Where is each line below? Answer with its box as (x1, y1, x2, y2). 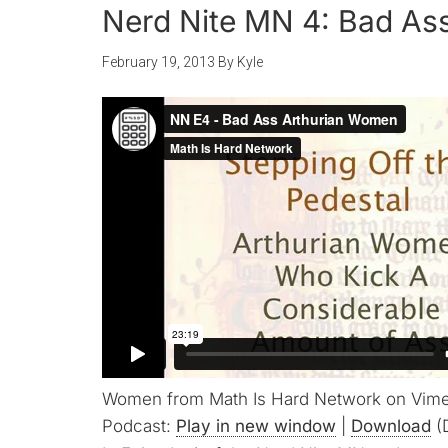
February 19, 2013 (102, 54, 215, 70)
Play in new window (176, 416, 336, 436)
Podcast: (102, 416, 176, 436)
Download (351, 416, 431, 436)
